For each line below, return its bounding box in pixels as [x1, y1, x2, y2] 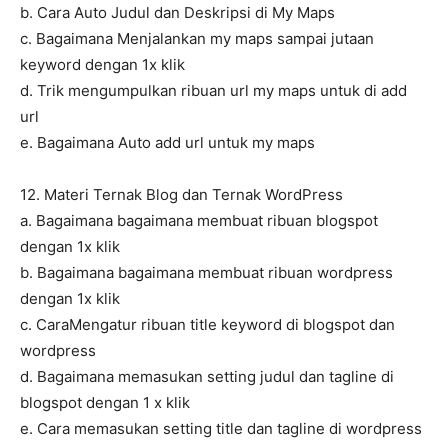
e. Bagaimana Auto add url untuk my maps [20, 133, 315, 153]
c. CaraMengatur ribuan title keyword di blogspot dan [20, 315, 395, 335]
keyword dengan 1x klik [20, 55, 185, 75]
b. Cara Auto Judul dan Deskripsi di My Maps [20, 3, 335, 23]
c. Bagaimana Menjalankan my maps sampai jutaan [20, 29, 374, 49]
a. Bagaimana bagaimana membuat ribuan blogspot [20, 211, 378, 231]
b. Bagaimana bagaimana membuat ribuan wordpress [20, 263, 393, 283]
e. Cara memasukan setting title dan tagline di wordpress [20, 419, 422, 439]
